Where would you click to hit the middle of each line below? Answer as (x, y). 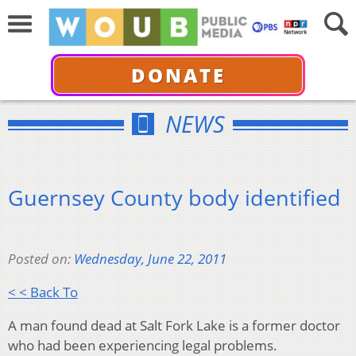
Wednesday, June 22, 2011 (150, 259)
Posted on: (41, 259)
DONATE (178, 75)
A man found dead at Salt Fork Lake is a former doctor (174, 326)
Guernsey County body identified (174, 197)
